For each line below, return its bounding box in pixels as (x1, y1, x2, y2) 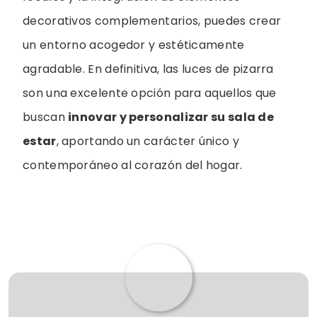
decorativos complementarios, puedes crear (23, 13, 282, 30)
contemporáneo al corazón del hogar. (23, 157, 243, 174)
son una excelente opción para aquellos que (23, 85, 277, 102)
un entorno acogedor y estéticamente (23, 37, 245, 54)
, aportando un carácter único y (56, 133, 239, 150)
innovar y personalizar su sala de (68, 109, 275, 126)
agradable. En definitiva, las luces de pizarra (23, 61, 274, 78)
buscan (23, 109, 69, 126)
